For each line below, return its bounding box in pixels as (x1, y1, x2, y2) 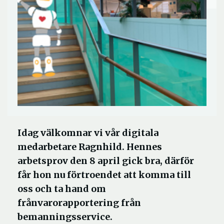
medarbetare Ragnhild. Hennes (17, 141, 162, 152)
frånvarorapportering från (17, 197, 141, 208)
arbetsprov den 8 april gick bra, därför (17, 155, 194, 166)
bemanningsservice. (17, 211, 112, 222)
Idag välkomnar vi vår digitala (17, 127, 158, 138)
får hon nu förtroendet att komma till (17, 169, 191, 180)
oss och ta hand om (17, 183, 106, 194)
